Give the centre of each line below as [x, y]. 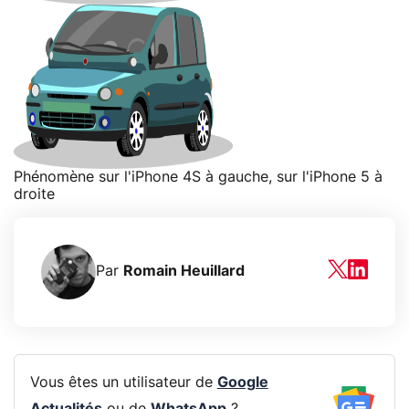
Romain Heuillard [184, 272]
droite [34, 194]
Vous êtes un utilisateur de [123, 383]
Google [242, 383]
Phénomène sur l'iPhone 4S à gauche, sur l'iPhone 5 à [198, 177]
